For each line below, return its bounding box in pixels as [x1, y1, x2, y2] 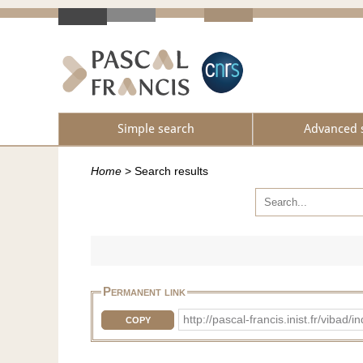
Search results [135, 164, 208, 178]
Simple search [117, 122, 194, 137]
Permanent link [103, 284, 186, 299]
